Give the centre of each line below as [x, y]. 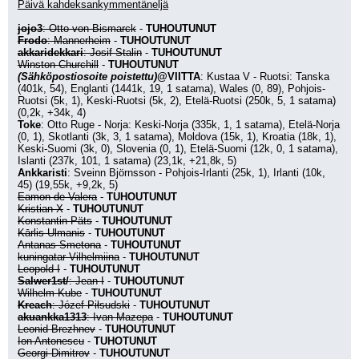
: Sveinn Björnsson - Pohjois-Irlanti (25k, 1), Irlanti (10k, [196, 173]
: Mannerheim [79, 40]
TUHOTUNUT [125, 341]
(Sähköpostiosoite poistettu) [87, 77]
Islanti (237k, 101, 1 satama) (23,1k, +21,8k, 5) [127, 161]
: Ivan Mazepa [120, 317]
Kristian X [40, 209]
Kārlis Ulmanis [51, 233]
